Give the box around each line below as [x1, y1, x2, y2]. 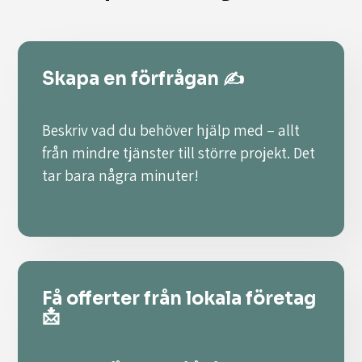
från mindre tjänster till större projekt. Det [42, 143, 316, 163]
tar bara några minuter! [42, 166, 200, 186]
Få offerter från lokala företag [42, 288, 317, 310]
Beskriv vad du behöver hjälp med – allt [42, 120, 301, 141]
